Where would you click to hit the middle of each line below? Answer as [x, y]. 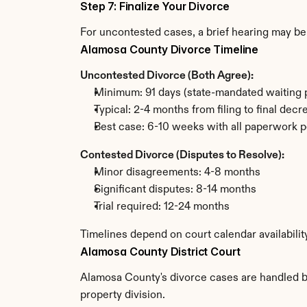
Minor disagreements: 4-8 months [177, 173]
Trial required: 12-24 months [162, 207]
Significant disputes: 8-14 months [175, 190]
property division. [123, 295]
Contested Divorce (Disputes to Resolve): [182, 156]
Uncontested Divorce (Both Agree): [167, 76]
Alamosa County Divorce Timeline [170, 49]
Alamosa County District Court [160, 251]
